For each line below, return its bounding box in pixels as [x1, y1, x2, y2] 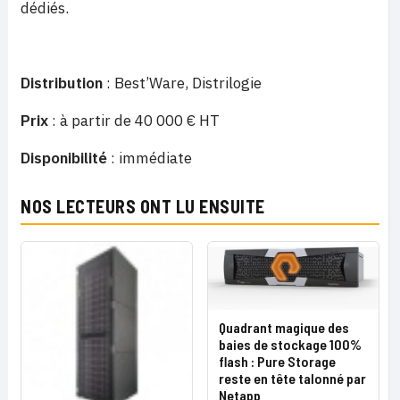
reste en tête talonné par [219, 369, 366, 387]
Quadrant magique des [219, 318, 349, 336]
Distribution [21, 73, 103, 93]
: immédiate [107, 148, 192, 168]
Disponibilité [21, 148, 107, 168]
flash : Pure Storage [219, 352, 336, 370]
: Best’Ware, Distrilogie [103, 73, 262, 93]
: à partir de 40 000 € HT [48, 111, 220, 130]
